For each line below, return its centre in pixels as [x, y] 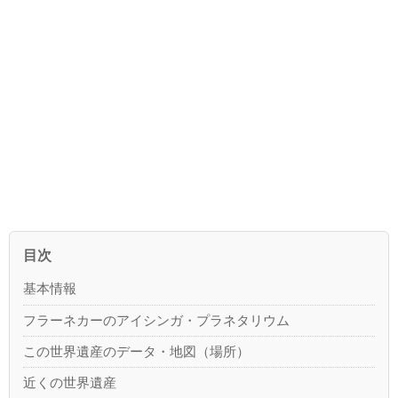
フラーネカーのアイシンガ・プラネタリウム [157, 320]
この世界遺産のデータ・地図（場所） [137, 351]
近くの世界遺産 [70, 382]
